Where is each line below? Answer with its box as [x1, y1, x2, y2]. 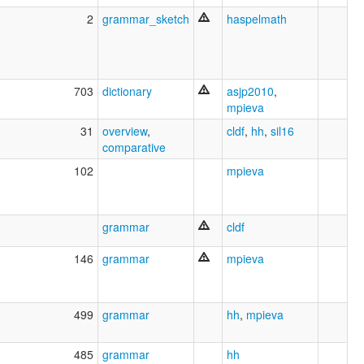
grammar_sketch [102, 11, 189, 28]
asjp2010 [227, 83, 274, 100]
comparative [102, 139, 166, 156]
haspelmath [227, 11, 287, 28]
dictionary [102, 83, 152, 100]
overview [102, 123, 147, 140]
